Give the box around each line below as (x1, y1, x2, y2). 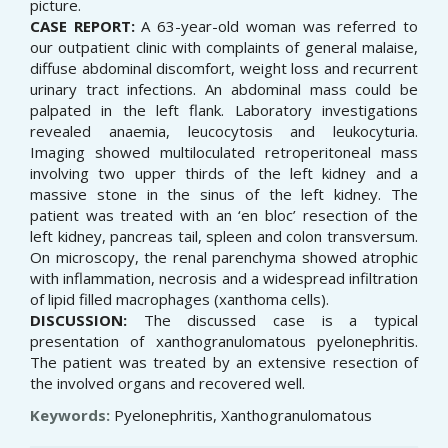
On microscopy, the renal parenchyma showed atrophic (30, 247, 418, 268)
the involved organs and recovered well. (30, 373, 305, 394)
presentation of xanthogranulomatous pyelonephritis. (30, 331, 418, 352)
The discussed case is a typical (127, 310, 418, 331)
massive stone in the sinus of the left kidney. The (30, 184, 418, 205)
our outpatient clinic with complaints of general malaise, (30, 37, 418, 58)
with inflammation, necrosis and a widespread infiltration (30, 268, 418, 289)
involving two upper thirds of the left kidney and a (30, 163, 418, 184)
